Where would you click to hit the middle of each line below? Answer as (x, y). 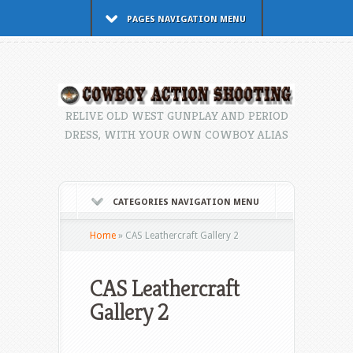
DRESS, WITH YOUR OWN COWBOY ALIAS (176, 135)
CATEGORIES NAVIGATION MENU (186, 203)
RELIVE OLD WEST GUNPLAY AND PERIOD (176, 116)
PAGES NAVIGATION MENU (186, 19)
